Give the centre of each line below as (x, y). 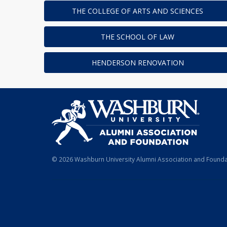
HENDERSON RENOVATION (138, 63)
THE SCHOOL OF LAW (138, 37)
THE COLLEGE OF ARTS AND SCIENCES (138, 11)
